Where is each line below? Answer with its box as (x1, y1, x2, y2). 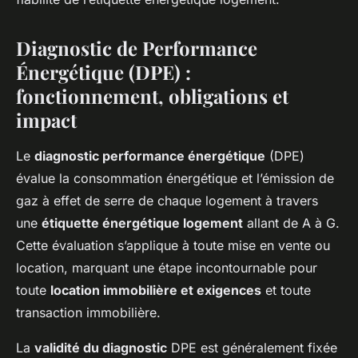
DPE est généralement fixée (167, 340, 337, 356)
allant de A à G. (243, 215, 340, 232)
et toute (261, 282, 311, 299)
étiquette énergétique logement (42, 215, 243, 232)
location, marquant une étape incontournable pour (16, 260, 317, 276)
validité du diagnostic (34, 340, 167, 356)
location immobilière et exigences (50, 282, 261, 299)
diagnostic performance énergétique (34, 148, 265, 165)
